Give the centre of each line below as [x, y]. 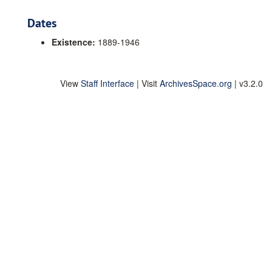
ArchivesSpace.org [196, 83]
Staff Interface [107, 83]
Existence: [73, 42]
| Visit [147, 83]
